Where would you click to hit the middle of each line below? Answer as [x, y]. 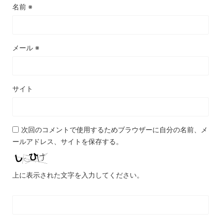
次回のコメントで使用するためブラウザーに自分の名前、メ [114, 129]
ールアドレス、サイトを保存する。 [68, 141]
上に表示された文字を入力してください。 [78, 175]
